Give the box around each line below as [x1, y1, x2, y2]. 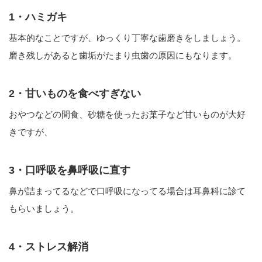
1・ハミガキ [9, 11, 67, 23]
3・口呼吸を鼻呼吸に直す [9, 164, 130, 176]
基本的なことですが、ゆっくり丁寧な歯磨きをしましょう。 [9, 32, 246, 43]
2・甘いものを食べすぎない [9, 87, 141, 99]
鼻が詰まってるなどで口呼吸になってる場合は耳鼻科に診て [9, 185, 246, 196]
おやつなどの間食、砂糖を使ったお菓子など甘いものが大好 [9, 109, 246, 119]
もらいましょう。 [9, 203, 79, 213]
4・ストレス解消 [9, 240, 88, 253]
